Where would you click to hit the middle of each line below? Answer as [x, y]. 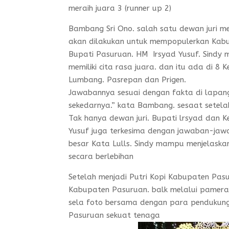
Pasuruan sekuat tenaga [114, 215]
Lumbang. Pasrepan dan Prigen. [128, 80]
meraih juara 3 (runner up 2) [120, 8]
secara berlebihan [101, 156]
